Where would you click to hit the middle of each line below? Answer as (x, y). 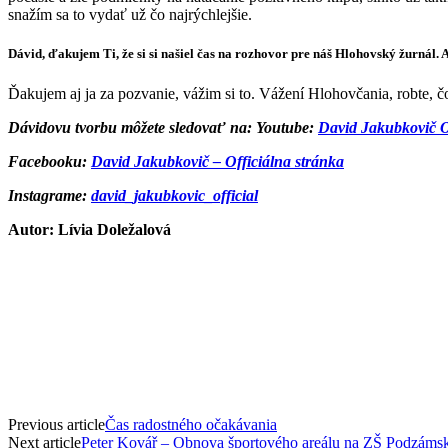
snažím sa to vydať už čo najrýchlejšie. (130, 15)
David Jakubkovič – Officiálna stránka (217, 161)
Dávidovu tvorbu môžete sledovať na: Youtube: (163, 127)
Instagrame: (49, 195)
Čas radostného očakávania (191, 424)
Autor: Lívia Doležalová (89, 229)
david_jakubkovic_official (174, 195)
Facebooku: (49, 161)
